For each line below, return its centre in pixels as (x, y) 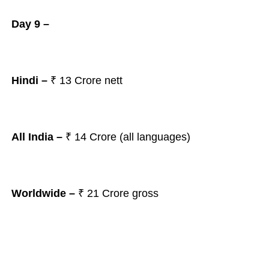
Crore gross (131, 193)
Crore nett (100, 80)
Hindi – (29, 80)
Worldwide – (44, 193)
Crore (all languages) (140, 137)
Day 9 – (30, 24)
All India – (37, 137)
